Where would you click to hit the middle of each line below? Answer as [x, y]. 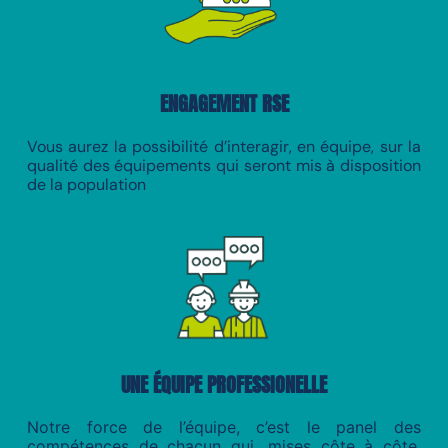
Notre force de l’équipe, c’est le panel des [224, 426]
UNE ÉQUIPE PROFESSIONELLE [224, 384]
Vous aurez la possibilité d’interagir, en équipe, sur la [224, 146]
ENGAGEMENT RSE [224, 103]
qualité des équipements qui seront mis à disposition [224, 165]
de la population [87, 184]
